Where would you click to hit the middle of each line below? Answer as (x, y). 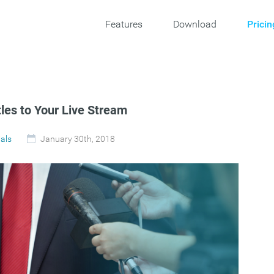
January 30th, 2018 (77, 139)
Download (195, 24)
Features (124, 24)
